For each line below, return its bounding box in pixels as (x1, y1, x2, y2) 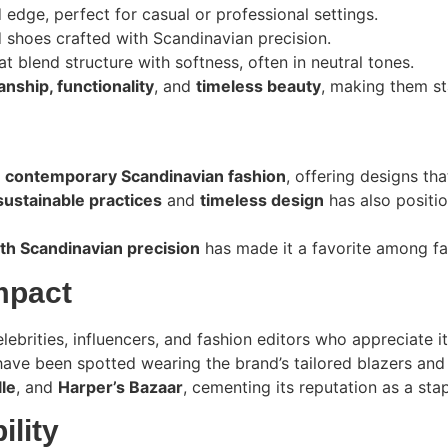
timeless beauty (196, 76, 321, 97)
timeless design (200, 190, 324, 211)
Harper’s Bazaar (58, 376, 183, 397)
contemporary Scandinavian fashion (5, 166, 286, 187)
